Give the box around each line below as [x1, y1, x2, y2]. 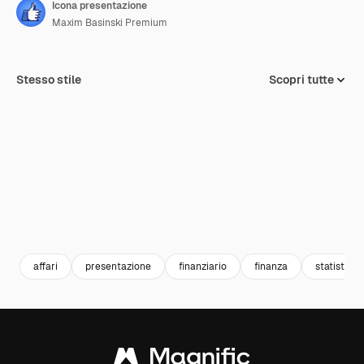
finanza [254, 259, 288, 273]
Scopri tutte [269, 72, 334, 87]
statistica [315, 259, 358, 273]
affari [33, 259, 58, 273]
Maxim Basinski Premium [52, 16, 167, 29]
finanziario [179, 259, 227, 273]
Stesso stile [16, 72, 81, 87]
